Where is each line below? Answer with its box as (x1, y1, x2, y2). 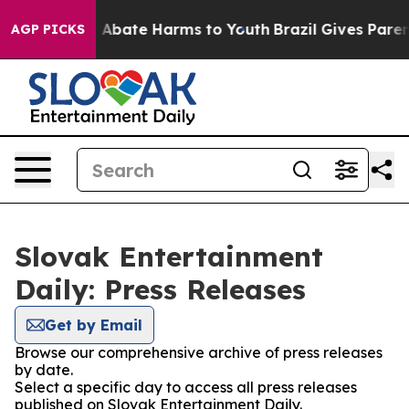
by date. (15, 361, 73, 379)
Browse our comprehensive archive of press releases (15, 343, 383, 362)
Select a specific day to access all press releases (15, 378, 357, 396)
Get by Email (45, 316, 142, 334)
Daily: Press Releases (15, 272, 306, 307)
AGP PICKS (11, 21, 85, 37)
